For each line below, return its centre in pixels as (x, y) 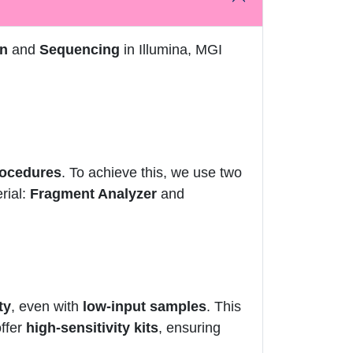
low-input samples (145, 307)
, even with (47, 307)
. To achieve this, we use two (152, 173)
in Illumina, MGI (171, 50)
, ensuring (190, 328)
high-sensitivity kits (92, 328)
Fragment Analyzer (93, 194)
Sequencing (80, 50)
